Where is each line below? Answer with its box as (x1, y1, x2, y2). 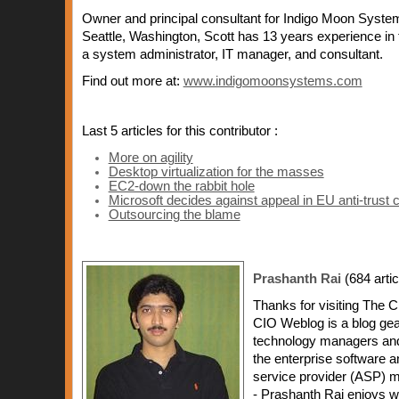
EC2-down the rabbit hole (108, 179, 255, 193)
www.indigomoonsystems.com (183, 74, 362, 88)
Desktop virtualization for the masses (108, 165, 324, 179)
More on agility (108, 151, 193, 165)
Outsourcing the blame (108, 208, 240, 222)
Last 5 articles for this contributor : (81, 124, 278, 138)
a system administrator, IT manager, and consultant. (81, 47, 383, 61)
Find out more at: (81, 74, 183, 88)
